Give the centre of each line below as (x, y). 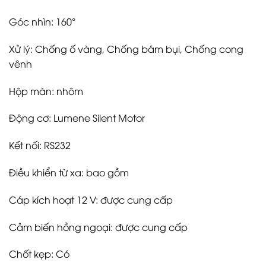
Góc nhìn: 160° (42, 21)
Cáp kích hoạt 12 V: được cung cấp (91, 199)
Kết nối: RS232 (40, 145)
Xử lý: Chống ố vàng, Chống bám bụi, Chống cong (126, 48)
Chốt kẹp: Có (39, 254)
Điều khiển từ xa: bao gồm (69, 172)
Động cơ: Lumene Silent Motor (77, 118)
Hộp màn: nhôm (46, 91)
